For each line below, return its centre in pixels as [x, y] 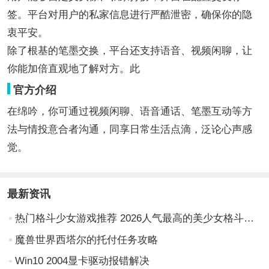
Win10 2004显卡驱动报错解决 [83, 261]
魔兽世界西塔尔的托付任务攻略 [87, 240]
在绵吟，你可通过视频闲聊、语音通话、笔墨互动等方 [129, 111]
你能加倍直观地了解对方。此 [73, 69]
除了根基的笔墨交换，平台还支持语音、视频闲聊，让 [129, 51]
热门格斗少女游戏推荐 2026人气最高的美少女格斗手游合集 [249, 218]
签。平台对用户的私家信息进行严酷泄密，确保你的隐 [129, 15]
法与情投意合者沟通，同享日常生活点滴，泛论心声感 [129, 129]
